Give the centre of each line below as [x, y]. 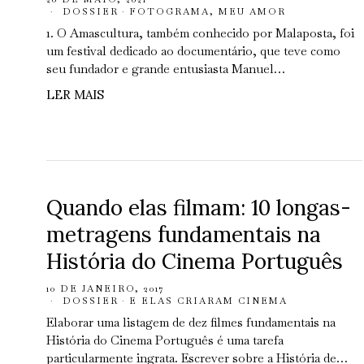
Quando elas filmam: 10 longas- [199, 208]
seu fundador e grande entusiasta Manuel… [166, 69]
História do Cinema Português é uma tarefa [165, 340]
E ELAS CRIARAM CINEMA [208, 301]
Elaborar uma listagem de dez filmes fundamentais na [191, 322]
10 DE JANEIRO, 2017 [106, 288]
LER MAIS [75, 95]
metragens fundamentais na [184, 234]
